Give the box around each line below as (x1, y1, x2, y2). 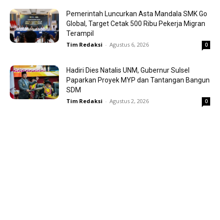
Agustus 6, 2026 (110, 40, 149, 48)
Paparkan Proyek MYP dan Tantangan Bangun (66, 76, 210, 84)
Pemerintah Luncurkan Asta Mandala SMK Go (66, 9, 207, 18)
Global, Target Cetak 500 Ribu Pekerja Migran (66, 19, 205, 27)
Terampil (66, 29, 94, 37)
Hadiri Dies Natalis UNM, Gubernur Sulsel (66, 66, 190, 74)
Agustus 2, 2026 (110, 97, 149, 105)
